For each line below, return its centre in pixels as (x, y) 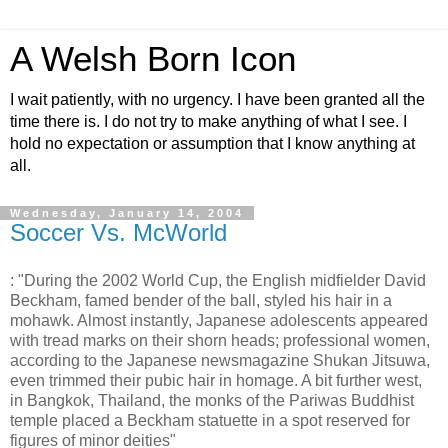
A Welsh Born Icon (153, 59)
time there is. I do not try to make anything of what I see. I (208, 121)
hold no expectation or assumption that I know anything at (212, 143)
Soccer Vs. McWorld (118, 232)
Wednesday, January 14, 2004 (127, 213)
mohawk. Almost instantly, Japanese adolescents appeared (219, 320)
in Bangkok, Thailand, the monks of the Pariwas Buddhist (212, 400)
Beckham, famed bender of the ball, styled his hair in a (201, 300)
